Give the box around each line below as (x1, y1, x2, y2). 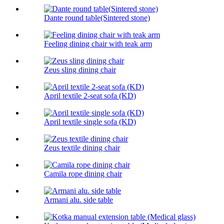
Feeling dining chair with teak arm (44, 39, 152, 48)
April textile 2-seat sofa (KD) (44, 91, 136, 100)
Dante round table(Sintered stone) (44, 13, 150, 22)
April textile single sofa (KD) (44, 117, 136, 126)
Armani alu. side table (44, 195, 113, 204)
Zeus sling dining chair (44, 65, 116, 74)
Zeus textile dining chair (44, 143, 120, 152)
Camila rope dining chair (44, 169, 122, 178)
